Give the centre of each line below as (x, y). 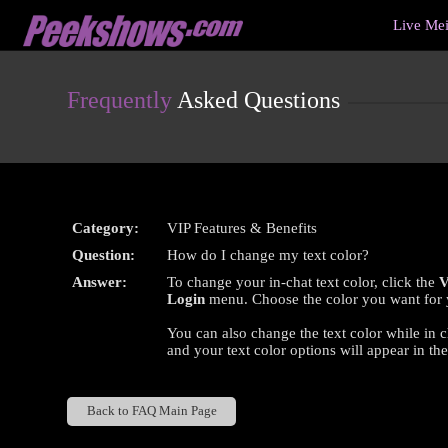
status (37, 46)
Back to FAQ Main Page (151, 411)
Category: (106, 228)
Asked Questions (256, 100)
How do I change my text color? (268, 255)
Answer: (100, 282)
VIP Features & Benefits (242, 228)
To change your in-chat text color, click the (303, 282)
